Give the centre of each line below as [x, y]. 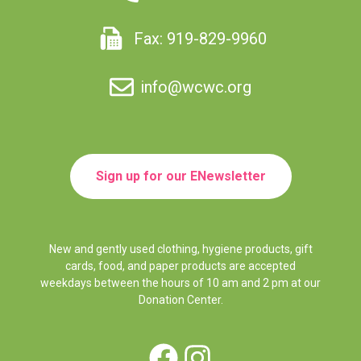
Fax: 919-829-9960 [200, 38]
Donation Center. [180, 299]
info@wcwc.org [196, 87]
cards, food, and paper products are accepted [180, 266]
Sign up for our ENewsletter [180, 176]
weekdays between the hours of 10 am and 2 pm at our [180, 282]
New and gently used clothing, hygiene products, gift [180, 249]
